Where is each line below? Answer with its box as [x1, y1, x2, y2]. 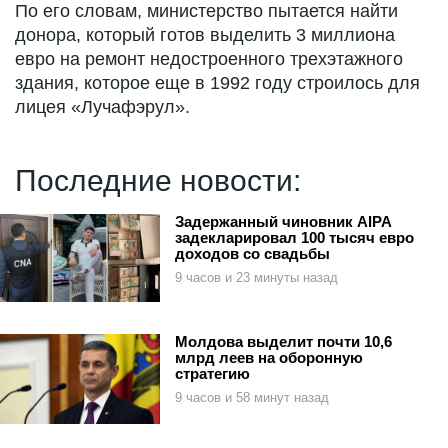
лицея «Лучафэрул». [15, 97, 190, 118]
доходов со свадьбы [175, 245, 330, 263]
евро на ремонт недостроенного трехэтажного [15, 49, 403, 70]
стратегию [175, 365, 250, 383]
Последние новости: [15, 164, 301, 198]
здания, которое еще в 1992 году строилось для [15, 73, 420, 94]
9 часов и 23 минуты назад [175, 270, 338, 286]
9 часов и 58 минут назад [175, 390, 329, 406]
